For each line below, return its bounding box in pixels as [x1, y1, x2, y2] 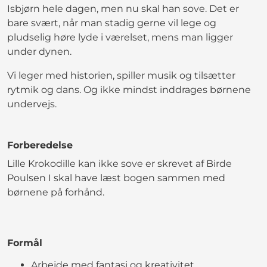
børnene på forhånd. [7, 186, 104, 198]
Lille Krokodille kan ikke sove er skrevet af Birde [7, 157, 232, 169]
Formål [7, 237, 42, 249]
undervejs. [7, 98, 57, 110]
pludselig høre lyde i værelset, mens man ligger [7, 31, 233, 43]
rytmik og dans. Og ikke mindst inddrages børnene [7, 83, 251, 95]
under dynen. [7, 45, 72, 57]
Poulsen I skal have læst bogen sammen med [7, 172, 225, 184]
